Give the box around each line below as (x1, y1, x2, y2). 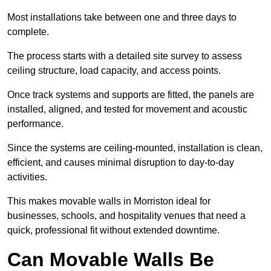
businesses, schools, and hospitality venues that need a (7, 211, 246, 221)
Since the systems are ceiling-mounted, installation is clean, (7, 143, 263, 154)
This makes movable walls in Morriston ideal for (7, 196, 211, 207)
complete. (7, 27, 51, 38)
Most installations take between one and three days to (7, 12, 237, 23)
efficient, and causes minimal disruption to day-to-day (7, 157, 234, 168)
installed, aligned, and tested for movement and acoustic (7, 104, 247, 115)
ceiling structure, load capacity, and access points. (7, 65, 223, 76)
